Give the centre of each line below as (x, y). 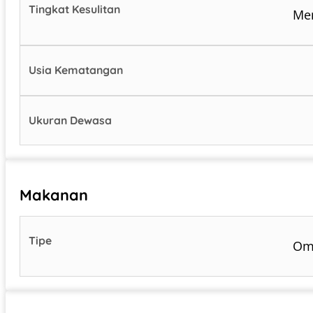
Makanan (54, 194)
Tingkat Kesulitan (75, 9)
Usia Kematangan (76, 70)
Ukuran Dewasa (71, 120)
